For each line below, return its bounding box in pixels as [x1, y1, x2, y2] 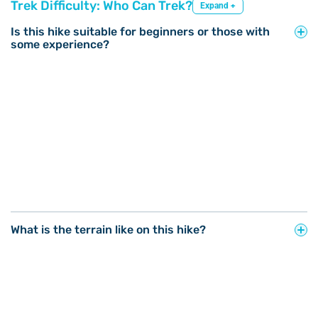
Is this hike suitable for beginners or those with [11, 24, 270, 38]
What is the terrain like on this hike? [11, 222, 206, 236]
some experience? [11, 37, 109, 51]
